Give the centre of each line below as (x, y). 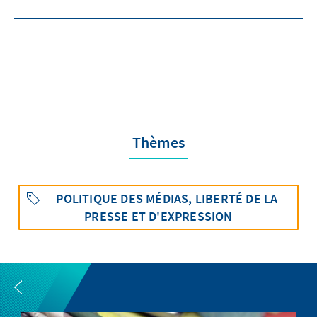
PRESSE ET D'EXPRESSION (158, 216)
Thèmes (158, 142)
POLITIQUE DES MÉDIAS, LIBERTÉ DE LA (167, 198)
